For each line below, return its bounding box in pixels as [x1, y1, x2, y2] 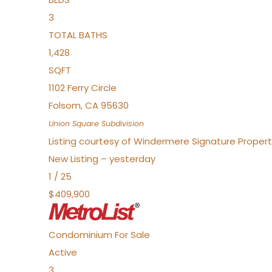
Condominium [49, 228, 112, 241]
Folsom [49, 99, 81, 112]
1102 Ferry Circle [49, 81, 117, 94]
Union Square [49, 118, 99, 129]
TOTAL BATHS [49, 29, 107, 41]
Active [49, 246, 77, 259]
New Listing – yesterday [49, 152, 155, 165]
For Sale [115, 228, 150, 241]
